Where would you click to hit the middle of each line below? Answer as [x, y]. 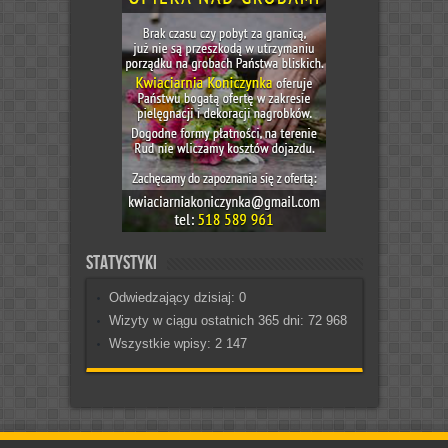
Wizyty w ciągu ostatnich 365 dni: [208, 321]
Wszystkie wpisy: [161, 344]
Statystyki [121, 263]
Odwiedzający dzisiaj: [173, 298]
